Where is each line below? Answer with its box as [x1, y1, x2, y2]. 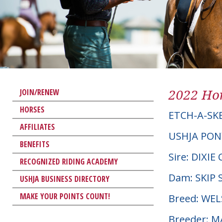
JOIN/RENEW [20, 86, 59, 98]
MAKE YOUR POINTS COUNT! [20, 190, 110, 202]
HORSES [20, 104, 45, 115]
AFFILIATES [20, 121, 55, 132]
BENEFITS [20, 138, 50, 150]
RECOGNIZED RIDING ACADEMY [20, 156, 118, 167]
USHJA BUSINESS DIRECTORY [20, 173, 110, 184]
